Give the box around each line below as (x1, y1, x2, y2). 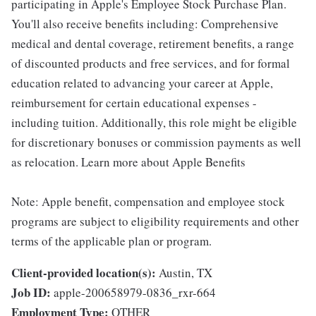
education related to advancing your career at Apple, (11, 75, 273, 92)
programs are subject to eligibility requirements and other (11, 213, 299, 230)
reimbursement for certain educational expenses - (11, 95, 257, 111)
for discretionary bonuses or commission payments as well (11, 134, 301, 151)
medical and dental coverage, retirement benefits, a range (11, 35, 294, 52)
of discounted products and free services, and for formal (11, 55, 290, 72)
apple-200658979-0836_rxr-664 (54, 284, 216, 301)
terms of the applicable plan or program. (11, 233, 212, 250)
